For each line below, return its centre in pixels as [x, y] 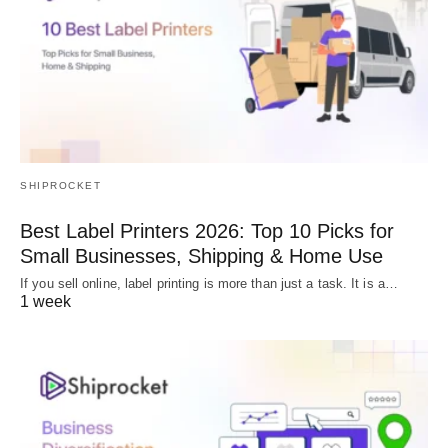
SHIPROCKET [60, 185]
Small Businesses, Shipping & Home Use [201, 255]
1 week [45, 301]
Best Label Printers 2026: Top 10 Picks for [207, 230]
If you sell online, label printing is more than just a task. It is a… [209, 283]
